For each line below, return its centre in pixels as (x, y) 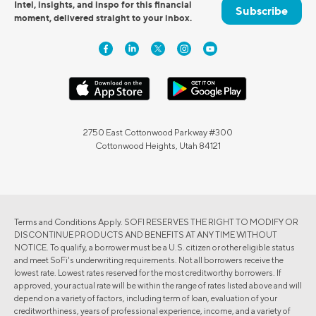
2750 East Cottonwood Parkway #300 (158, 133)
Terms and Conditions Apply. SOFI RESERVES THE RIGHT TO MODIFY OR (156, 221)
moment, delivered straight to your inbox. (103, 18)
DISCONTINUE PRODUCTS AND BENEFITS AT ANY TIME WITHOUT (146, 234)
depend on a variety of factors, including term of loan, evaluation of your (146, 298)
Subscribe (262, 11)
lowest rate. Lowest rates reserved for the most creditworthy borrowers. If (148, 272)
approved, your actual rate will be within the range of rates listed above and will (158, 285)
